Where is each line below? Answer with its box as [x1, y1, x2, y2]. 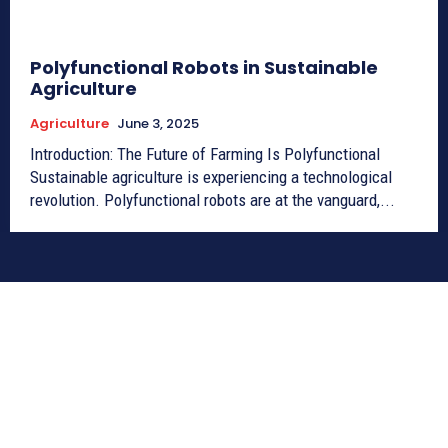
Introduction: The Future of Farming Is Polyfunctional [30, 143, 380, 164]
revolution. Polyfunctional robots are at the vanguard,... [30, 189, 395, 210]
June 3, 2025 [117, 113, 199, 133]
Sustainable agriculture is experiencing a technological [30, 166, 392, 187]
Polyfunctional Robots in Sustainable [30, 54, 378, 80]
